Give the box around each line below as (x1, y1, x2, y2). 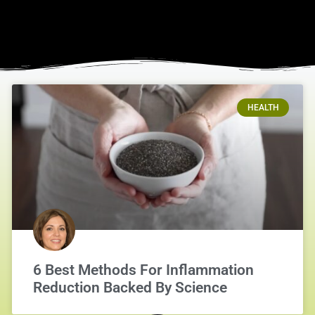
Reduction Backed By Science (33, 278, 227, 296)
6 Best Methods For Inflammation (33, 261, 254, 278)
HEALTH (247, 103, 279, 113)
